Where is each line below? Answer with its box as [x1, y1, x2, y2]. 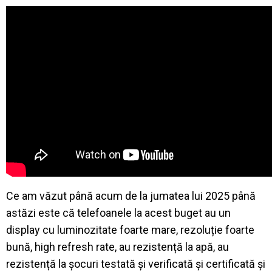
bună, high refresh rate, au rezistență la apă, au [6, 240, 229, 253]
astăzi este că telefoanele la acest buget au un [6, 206, 231, 219]
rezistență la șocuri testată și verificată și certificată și [6, 257, 265, 270]
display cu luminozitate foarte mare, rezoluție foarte [6, 223, 254, 236]
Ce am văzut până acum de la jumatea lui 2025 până [6, 189, 256, 202]
